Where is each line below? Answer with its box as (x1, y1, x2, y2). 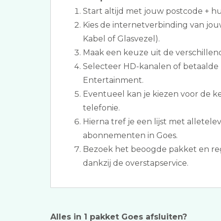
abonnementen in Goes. (83, 131, 178, 140)
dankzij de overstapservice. (83, 158, 188, 168)
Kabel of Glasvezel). (83, 34, 160, 43)
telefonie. (83, 103, 120, 112)
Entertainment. (83, 75, 144, 85)
